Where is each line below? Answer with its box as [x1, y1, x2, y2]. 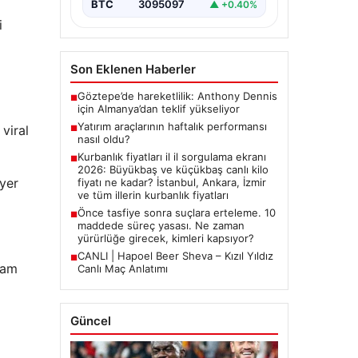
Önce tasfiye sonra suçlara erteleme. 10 [77, 206, 276, 220]
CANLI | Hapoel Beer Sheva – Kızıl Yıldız [77, 249, 273, 263]
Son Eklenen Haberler [70, 62, 196, 78]
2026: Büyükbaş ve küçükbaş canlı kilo [77, 163, 268, 177]
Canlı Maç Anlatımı [77, 262, 168, 276]
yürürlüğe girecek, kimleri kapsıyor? [77, 232, 254, 245]
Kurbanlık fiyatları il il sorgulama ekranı [77, 150, 266, 164]
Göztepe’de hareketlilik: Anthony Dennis [77, 89, 277, 103]
